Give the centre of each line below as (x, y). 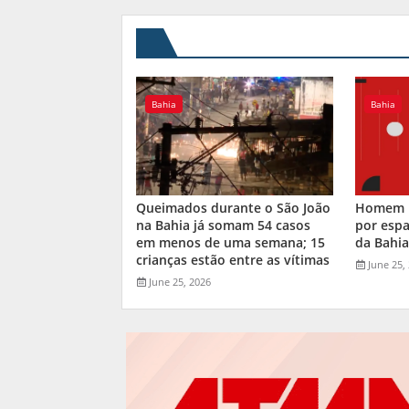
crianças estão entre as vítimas (233, 259)
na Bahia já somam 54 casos (223, 225)
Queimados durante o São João (233, 207)
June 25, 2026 (180, 281)
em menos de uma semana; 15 (231, 242)
